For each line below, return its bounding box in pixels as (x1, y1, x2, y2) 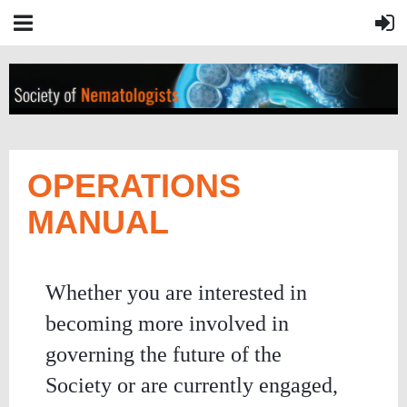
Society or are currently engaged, (45, 373, 338, 397)
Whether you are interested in (45, 281, 307, 304)
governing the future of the (45, 342, 282, 366)
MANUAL (27, 203, 169, 241)
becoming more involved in (45, 312, 289, 335)
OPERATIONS (27, 167, 241, 204)
